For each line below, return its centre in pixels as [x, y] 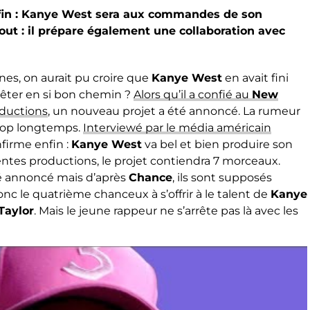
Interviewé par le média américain [177, 128]
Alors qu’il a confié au [193, 94]
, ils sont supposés [222, 177]
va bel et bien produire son [217, 144]
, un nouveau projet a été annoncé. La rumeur [174, 111]
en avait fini [255, 78]
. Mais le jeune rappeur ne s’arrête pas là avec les [166, 211]
